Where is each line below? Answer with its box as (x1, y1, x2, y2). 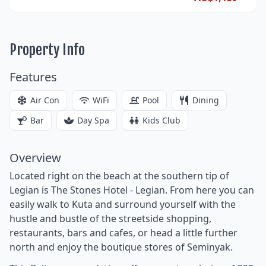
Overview (9, 149, 61, 166)
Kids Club (142, 114, 180, 126)
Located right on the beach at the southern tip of (9, 169, 229, 182)
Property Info (9, 40, 85, 59)
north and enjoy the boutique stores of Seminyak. (9, 240, 233, 254)
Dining (192, 94, 219, 106)
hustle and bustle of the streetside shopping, (9, 211, 211, 225)
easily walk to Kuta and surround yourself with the (9, 197, 236, 211)
